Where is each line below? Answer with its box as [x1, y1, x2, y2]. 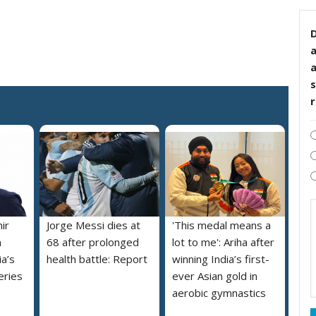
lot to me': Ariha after [172, 235, 274, 250]
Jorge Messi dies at [47, 218, 140, 233]
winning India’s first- [172, 252, 269, 267]
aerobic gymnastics [172, 286, 266, 300]
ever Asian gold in [172, 269, 257, 284]
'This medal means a [172, 218, 271, 233]
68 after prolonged [47, 235, 139, 250]
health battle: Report [47, 252, 147, 267]
